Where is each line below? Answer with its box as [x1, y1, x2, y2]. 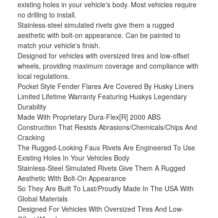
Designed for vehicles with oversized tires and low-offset [18, 51, 190, 61]
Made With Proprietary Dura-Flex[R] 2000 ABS [18, 112, 161, 122]
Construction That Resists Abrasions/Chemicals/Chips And [18, 122, 198, 132]
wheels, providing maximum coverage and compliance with [18, 61, 199, 71]
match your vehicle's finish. [18, 40, 101, 51]
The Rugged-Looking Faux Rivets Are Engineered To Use [18, 143, 196, 153]
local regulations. [18, 71, 70, 81]
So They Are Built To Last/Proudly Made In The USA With [18, 183, 194, 194]
